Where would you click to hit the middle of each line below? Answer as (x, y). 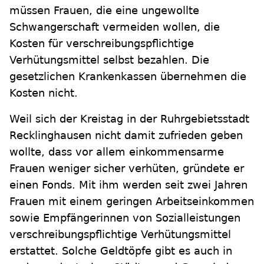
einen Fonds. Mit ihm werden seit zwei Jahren (128, 185)
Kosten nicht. (44, 93)
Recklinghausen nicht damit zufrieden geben (126, 136)
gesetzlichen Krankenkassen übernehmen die (128, 77)
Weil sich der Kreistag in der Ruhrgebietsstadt (129, 119)
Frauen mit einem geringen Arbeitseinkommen (132, 202)
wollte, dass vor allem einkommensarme (117, 152)
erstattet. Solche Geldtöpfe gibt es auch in (121, 251)
